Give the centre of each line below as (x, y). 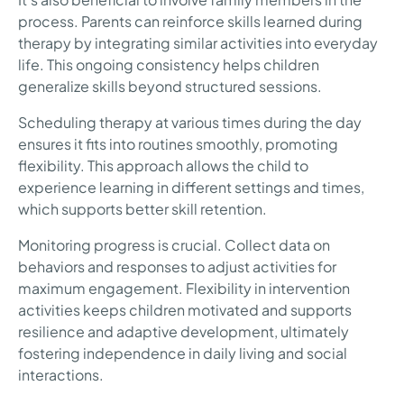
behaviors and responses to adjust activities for (177, 266)
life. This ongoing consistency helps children (169, 64)
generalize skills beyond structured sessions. (170, 86)
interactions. (61, 374)
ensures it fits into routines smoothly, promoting (178, 143)
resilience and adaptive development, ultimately (184, 331)
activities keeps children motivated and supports (185, 309)
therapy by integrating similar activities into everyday (198, 42)
